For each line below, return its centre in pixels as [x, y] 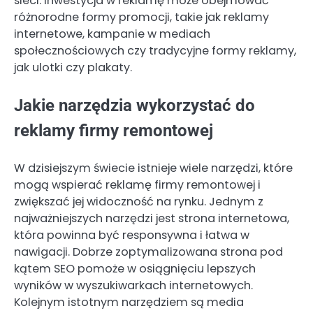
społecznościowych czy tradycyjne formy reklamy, [155, 50]
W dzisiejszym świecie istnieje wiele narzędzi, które [153, 168]
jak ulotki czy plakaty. [73, 67]
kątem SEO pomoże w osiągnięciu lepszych [135, 268]
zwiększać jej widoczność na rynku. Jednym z [139, 201]
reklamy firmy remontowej [114, 130]
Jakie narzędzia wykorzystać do [134, 105]
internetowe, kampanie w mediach [112, 34]
